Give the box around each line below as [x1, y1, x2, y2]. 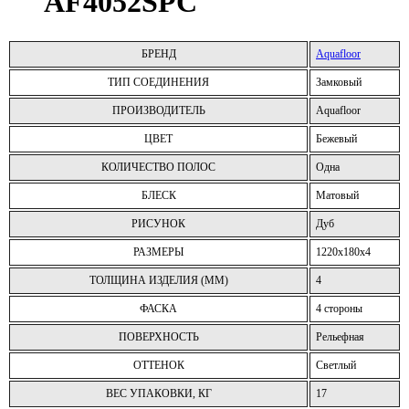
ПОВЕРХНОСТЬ [118, 330, 199, 343]
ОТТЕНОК [132, 358, 184, 372]
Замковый [316, 75, 362, 89]
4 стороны [316, 301, 362, 315]
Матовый [316, 188, 359, 202]
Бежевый [316, 131, 357, 145]
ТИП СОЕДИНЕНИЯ [108, 75, 209, 89]
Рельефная [316, 330, 364, 343]
